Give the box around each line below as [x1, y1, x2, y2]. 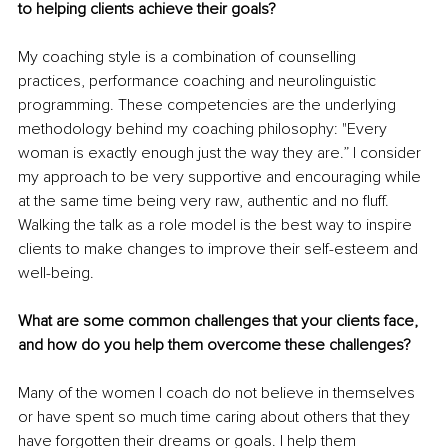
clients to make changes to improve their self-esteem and [18, 238, 422, 259]
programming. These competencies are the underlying [18, 94, 400, 115]
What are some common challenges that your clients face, [18, 310, 422, 331]
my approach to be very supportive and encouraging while [18, 166, 425, 187]
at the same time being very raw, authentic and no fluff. [18, 190, 393, 211]
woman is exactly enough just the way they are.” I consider [18, 142, 425, 163]
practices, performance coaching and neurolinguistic [18, 70, 380, 91]
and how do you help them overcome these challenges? [18, 334, 415, 355]
